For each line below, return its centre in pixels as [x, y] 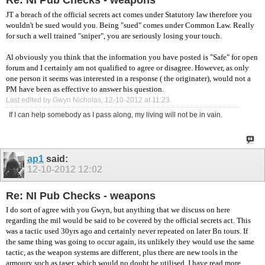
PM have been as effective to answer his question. [85, 89]
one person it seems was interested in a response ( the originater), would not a [128, 78]
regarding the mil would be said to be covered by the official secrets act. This [128, 221]
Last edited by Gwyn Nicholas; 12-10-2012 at [79, 100]
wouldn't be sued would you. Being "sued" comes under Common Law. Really [130, 25]
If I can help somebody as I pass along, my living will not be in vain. [116, 114]
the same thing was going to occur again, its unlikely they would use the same [130, 242]
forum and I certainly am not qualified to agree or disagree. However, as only [127, 67]
